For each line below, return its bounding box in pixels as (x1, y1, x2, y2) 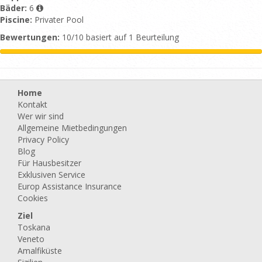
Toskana (18, 222, 50, 233)
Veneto (18, 233, 44, 244)
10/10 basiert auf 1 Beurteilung (60, 32, 179, 43)
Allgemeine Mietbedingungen (18, 122, 127, 133)
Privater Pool (35, 14, 84, 25)
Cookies (18, 192, 48, 204)
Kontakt (18, 99, 47, 110)
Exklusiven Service (18, 169, 85, 180)
